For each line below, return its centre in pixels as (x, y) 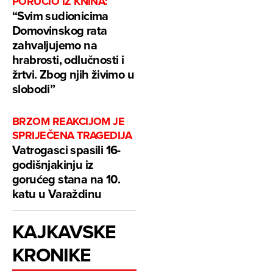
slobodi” (34, 88)
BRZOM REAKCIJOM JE (69, 121)
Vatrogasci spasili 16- (66, 149)
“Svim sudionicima (60, 15)
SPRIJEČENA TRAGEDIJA (72, 135)
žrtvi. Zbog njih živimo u (73, 74)
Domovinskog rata (60, 30)
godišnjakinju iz (53, 164)
